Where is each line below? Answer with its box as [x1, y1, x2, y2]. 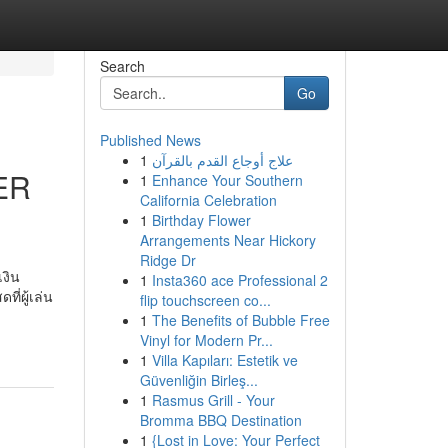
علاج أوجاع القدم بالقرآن [151, 150, 293, 170]
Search [99, 56, 145, 76]
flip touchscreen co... [139, 290, 271, 310]
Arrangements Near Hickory [139, 230, 316, 250]
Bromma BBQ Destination [139, 410, 302, 430]
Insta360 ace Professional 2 [151, 270, 328, 290]
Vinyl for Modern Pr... [139, 330, 273, 350]
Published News [99, 130, 201, 150]
